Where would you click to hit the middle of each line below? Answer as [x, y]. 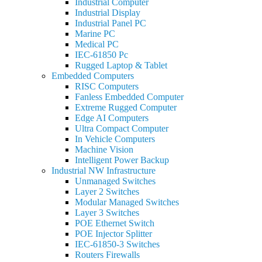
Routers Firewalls [107, 255]
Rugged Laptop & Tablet [121, 65]
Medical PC [97, 44]
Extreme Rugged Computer [126, 107]
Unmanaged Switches [115, 181]
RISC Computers [107, 86]
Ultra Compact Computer [122, 128]
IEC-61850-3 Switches [117, 244]
